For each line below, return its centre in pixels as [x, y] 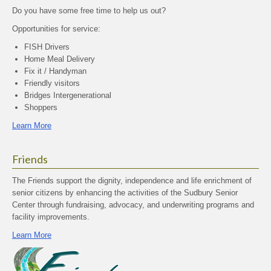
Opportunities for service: [56, 29]
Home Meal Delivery [60, 59]
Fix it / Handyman [55, 71]
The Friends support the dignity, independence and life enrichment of [132, 181]
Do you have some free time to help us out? [89, 11]
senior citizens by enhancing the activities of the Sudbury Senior [125, 193]
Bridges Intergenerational [68, 95]
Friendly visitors [52, 83]
